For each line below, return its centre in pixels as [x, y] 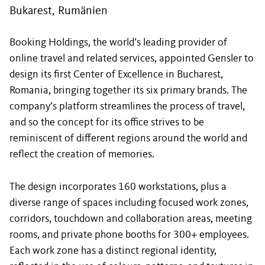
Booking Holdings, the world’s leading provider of [118, 43]
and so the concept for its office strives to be [107, 122]
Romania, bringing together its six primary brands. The [128, 91]
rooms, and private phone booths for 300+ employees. [129, 235]
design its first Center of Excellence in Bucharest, [116, 75]
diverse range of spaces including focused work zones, [129, 203]
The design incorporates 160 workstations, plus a [118, 187]
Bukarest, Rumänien [59, 11]
